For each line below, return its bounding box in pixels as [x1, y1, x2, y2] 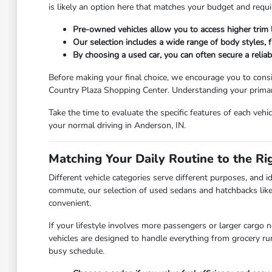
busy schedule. [48, 245, 104, 257]
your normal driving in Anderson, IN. [48, 120, 186, 132]
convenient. [48, 197, 91, 209]
